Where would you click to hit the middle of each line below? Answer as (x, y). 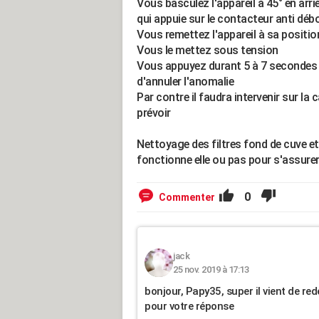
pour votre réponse (189, 306)
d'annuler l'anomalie (185, 82)
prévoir (154, 113)
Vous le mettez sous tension (208, 50)
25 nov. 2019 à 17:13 (211, 270)
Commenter (187, 197)
